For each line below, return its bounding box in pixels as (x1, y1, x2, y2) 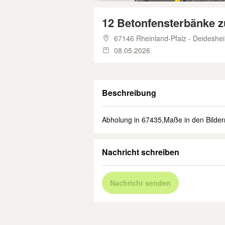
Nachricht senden (110, 178, 171, 188)
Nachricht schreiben (102, 146, 179, 158)
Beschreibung (102, 87, 156, 98)
